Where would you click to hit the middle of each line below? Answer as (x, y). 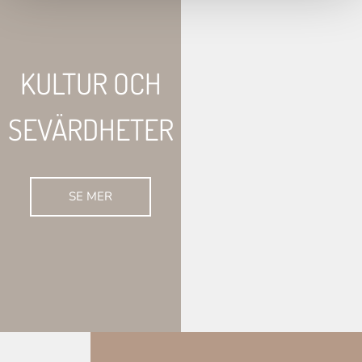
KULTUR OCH (90, 83)
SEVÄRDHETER (90, 129)
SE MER (90, 196)
